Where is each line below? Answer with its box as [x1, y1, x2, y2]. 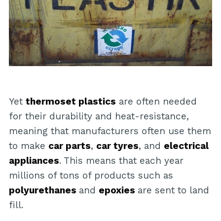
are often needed [115, 95, 197, 107]
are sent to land [137, 184, 209, 196]
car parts [48, 140, 91, 151]
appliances [8, 154, 59, 166]
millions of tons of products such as [8, 169, 173, 181]
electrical [163, 140, 209, 151]
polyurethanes [8, 184, 79, 196]
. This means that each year [59, 154, 184, 166]
